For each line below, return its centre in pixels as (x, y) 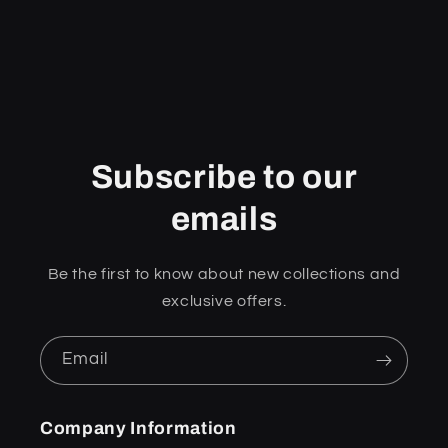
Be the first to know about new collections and (224, 273)
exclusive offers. (224, 300)
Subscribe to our (224, 176)
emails (224, 218)
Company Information (138, 429)
